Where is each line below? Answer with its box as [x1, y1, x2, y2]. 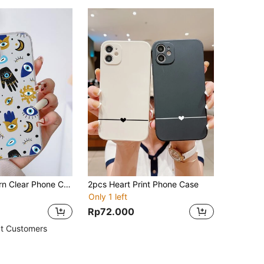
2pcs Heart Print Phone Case [88, 179, 199, 189]
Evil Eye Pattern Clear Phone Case [64, 179, 71, 189]
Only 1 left [88, 191, 127, 202]
